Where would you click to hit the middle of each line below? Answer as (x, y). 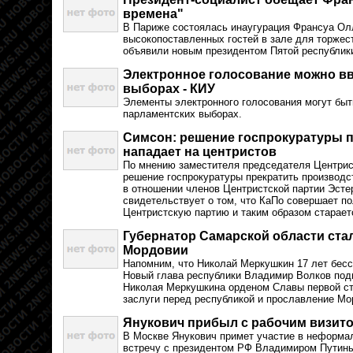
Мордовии (156, 250)
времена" (153, 14)
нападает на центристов (200, 152)
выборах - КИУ (169, 89)
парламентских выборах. (182, 114)
